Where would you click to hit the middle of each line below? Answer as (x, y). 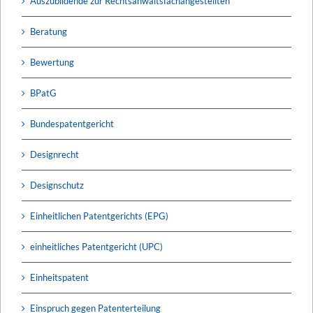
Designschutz (57, 185)
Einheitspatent (59, 277)
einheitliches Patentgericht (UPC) (96, 246)
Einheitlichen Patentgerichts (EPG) (99, 216)
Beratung (49, 31)
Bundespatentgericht (72, 123)
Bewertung (52, 62)
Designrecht (54, 154)
